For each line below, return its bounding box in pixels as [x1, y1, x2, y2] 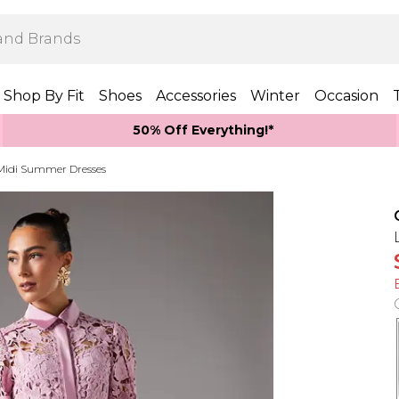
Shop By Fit [4, 87, 85, 104]
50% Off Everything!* [133, 122, 273, 138]
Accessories [156, 87, 236, 104]
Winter [250, 87, 300, 104]
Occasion [314, 87, 379, 104]
